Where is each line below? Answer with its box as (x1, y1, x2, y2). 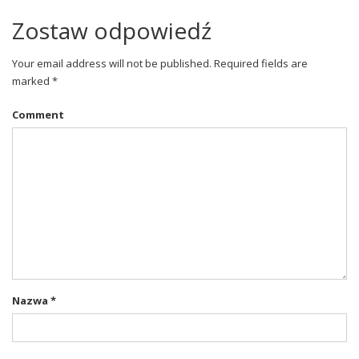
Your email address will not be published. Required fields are (12, 55, 308, 71)
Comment (12, 107, 64, 122)
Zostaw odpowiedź (12, 14, 212, 46)
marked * (12, 73, 58, 88)
